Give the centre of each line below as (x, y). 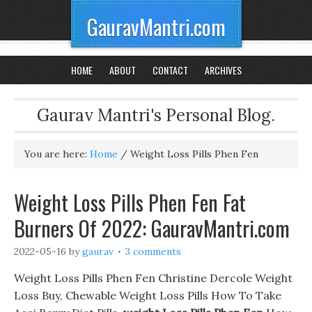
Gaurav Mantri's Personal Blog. (156, 115)
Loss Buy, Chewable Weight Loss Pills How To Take (148, 295)
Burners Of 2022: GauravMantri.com (152, 228)
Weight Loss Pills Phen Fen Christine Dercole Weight (153, 278)
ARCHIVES (223, 70)
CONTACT (170, 70)
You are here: (57, 154)
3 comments (153, 251)
